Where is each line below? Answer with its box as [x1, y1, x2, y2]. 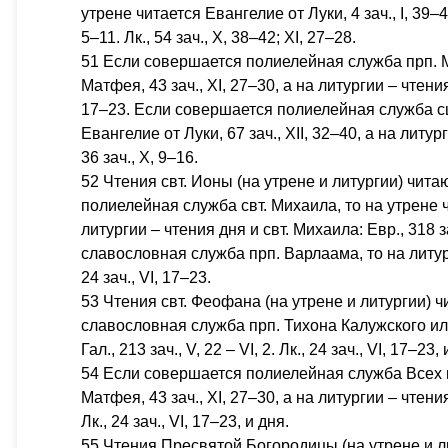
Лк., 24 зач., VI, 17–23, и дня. [81, 413, 289, 430]
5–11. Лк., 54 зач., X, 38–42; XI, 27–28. [81, 29, 356, 46]
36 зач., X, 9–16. [81, 149, 198, 166]
